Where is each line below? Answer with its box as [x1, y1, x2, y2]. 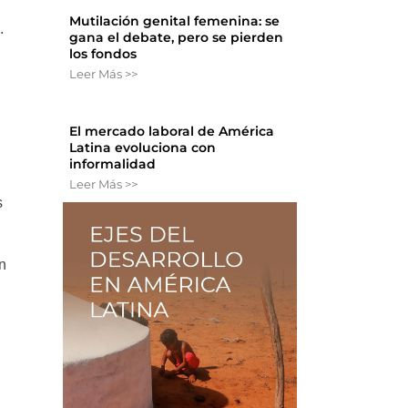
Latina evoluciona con [69, 139, 217, 157]
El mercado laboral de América [69, 123, 275, 140]
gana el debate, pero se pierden [69, 29, 284, 46]
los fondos [69, 46, 138, 63]
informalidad [69, 156, 157, 173]
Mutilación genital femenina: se [69, 13, 280, 30]
